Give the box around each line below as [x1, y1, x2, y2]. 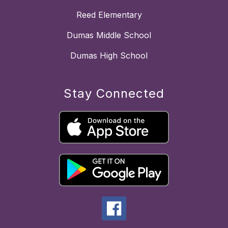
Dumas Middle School [67, 30, 151, 40]
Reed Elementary [76, 9, 142, 20]
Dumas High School [70, 50, 148, 61]
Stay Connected [64, 85, 164, 101]
